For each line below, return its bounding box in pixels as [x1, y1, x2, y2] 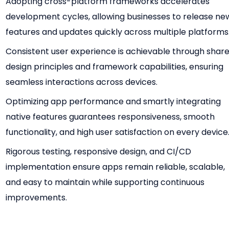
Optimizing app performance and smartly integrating [6, 96, 221, 108]
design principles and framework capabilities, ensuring [6, 61, 224, 73]
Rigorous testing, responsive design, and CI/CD [6, 146, 192, 158]
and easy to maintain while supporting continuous [6, 176, 205, 189]
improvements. [6, 192, 67, 204]
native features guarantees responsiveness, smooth [6, 111, 215, 123]
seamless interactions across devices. [6, 76, 158, 88]
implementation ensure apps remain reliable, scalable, [6, 161, 225, 173]
